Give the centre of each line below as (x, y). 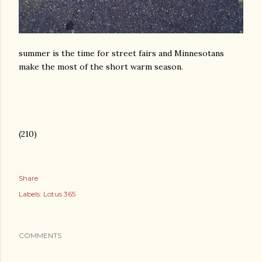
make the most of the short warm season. (101, 66)
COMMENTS (40, 235)
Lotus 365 (59, 194)
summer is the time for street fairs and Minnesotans (121, 53)
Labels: (30, 194)
